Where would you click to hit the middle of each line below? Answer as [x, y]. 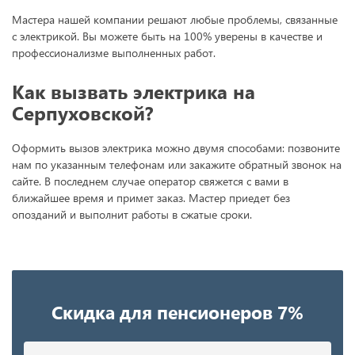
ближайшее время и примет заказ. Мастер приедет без [151, 197]
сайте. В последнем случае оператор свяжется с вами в [150, 181]
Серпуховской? [83, 112]
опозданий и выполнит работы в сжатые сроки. [132, 214]
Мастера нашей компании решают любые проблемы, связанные [175, 19]
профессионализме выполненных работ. [114, 52]
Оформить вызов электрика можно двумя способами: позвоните [176, 147]
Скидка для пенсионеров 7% [177, 311]
